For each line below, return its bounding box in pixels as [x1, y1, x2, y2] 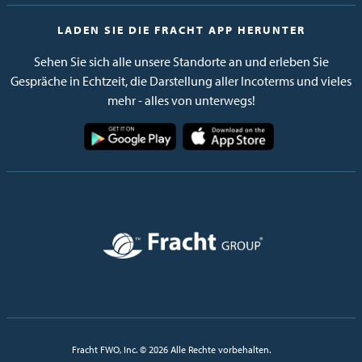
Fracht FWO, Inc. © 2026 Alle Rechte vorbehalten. [72, 343, 271, 356]
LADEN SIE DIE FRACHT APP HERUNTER [57, 23, 305, 37]
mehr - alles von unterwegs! [107, 92, 255, 108]
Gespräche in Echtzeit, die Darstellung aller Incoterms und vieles [11, 73, 351, 89]
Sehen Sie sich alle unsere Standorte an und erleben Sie [33, 53, 329, 69]
